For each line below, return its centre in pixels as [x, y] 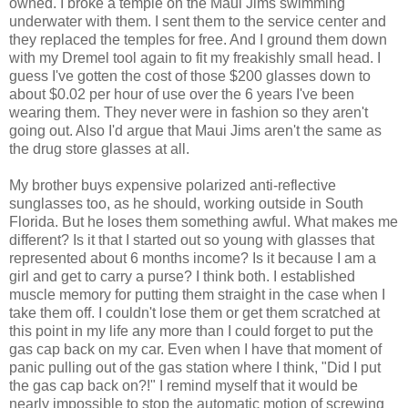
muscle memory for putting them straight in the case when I [197, 294]
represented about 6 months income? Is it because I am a [193, 258]
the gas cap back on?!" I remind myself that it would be [184, 385]
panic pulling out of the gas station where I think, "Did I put [195, 367]
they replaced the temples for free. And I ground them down [198, 39]
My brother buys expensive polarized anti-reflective [173, 185]
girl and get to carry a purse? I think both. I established [182, 276]
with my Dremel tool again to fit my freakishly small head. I [195, 57]
